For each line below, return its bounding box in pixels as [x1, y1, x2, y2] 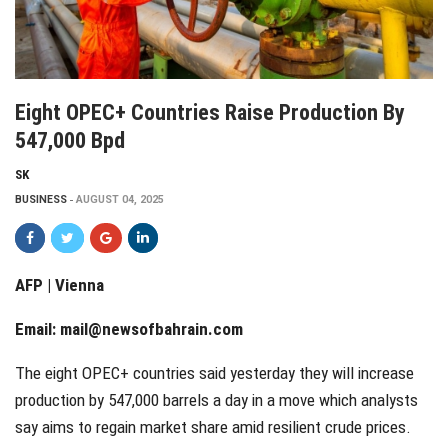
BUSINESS [15, 192, 67, 206]
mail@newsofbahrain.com [60, 318, 243, 339]
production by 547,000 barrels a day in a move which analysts [15, 389, 418, 410]
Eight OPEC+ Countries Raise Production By [15, 99, 405, 125]
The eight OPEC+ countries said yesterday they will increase [15, 362, 414, 383]
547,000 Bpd [15, 127, 125, 153]
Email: [15, 318, 60, 339]
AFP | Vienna [15, 274, 104, 295]
